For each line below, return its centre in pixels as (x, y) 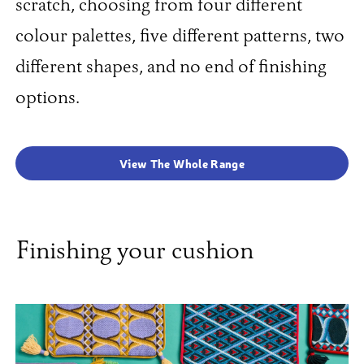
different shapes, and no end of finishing (171, 68)
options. (47, 99)
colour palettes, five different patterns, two (180, 37)
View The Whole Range (182, 164)
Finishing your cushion (134, 252)
